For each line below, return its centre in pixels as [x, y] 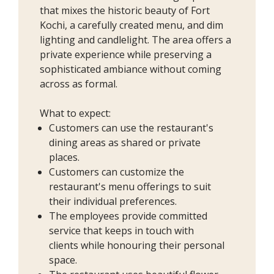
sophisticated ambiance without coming [131, 69]
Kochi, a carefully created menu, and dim [131, 25]
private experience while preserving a [126, 54]
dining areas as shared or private [125, 142]
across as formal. [79, 83]
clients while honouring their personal [137, 245]
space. [63, 260]
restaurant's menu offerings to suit [130, 186]
